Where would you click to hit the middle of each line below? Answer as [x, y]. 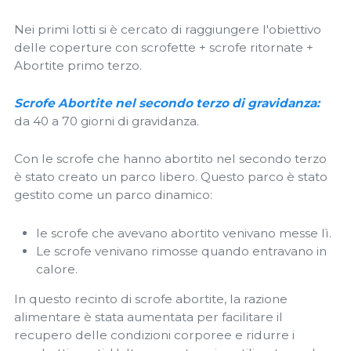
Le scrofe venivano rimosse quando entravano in [181, 251]
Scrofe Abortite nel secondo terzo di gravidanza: [167, 103]
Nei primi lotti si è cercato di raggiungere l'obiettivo [168, 29]
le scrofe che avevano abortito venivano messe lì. [184, 233]
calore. [57, 269]
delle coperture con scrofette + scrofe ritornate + [164, 47]
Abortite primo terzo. [78, 65]
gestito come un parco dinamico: [113, 195]
